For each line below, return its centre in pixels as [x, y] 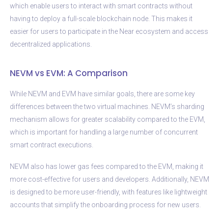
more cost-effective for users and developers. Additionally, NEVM [110, 179]
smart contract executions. [52, 145]
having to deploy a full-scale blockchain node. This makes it [101, 18]
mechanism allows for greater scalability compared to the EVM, [108, 119]
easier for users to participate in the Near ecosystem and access [109, 31]
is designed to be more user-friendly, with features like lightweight [109, 192]
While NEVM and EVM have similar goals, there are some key [102, 94]
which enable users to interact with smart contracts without [101, 6]
